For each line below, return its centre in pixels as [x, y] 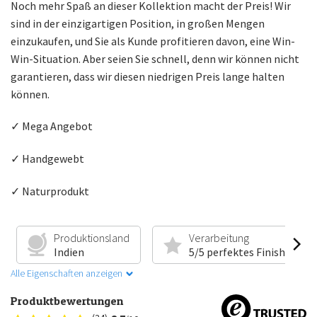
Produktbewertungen [67, 300]
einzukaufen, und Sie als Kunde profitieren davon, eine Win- [153, 41]
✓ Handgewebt [47, 159]
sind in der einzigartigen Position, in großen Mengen [138, 23]
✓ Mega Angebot [52, 126]
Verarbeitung [219, 237]
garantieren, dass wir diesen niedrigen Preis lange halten [148, 76]
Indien [69, 252]
